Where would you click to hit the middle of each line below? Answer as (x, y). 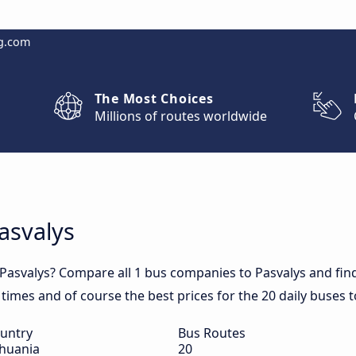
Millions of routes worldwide (180, 116)
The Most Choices (154, 99)
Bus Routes (212, 333)
